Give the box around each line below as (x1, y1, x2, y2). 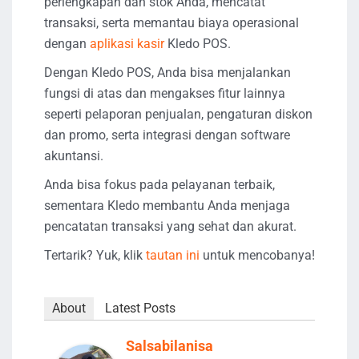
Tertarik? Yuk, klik (44, 247, 143, 263)
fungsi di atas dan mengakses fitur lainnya (44, 85, 285, 101)
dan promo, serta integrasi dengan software (44, 127, 290, 143)
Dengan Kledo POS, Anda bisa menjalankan (44, 64, 291, 80)
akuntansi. (44, 147, 103, 163)
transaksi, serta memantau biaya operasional (44, 14, 299, 30)
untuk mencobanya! (200, 247, 315, 263)
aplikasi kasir (90, 35, 167, 51)
